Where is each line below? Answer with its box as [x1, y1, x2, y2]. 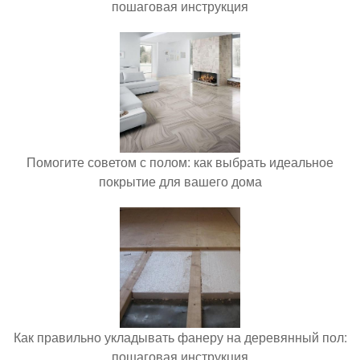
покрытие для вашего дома [98, 171, 262, 190]
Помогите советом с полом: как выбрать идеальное [27, 152, 333, 171]
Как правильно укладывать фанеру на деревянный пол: [13, 327, 347, 346]
